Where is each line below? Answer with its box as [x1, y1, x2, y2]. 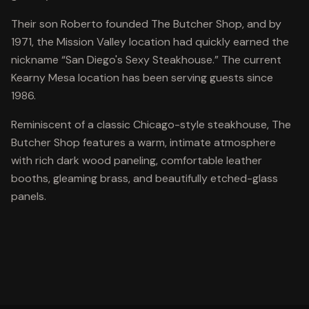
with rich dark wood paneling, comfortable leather [11, 153, 262, 168]
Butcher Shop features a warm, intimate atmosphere [11, 135, 276, 150]
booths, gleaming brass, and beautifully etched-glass [11, 171, 278, 186]
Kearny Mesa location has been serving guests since [11, 70, 273, 85]
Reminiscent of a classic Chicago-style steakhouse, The [11, 117, 291, 132]
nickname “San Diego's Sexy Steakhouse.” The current [11, 52, 281, 67]
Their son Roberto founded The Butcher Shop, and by [11, 17, 281, 31]
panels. [11, 189, 46, 203]
